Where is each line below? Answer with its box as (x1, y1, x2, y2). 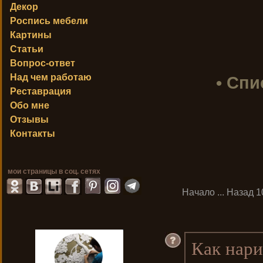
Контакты (10, 129, 55, 139)
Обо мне (10, 100, 49, 110)
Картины (10, 30, 52, 40)
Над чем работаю (10, 72, 92, 82)
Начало (181, 187, 215, 197)
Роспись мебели (10, 16, 88, 26)
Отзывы (10, 114, 49, 124)
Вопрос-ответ (10, 58, 75, 68)
